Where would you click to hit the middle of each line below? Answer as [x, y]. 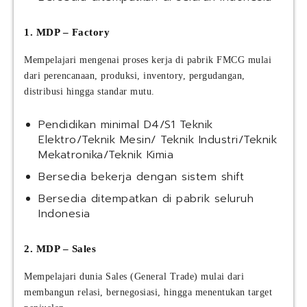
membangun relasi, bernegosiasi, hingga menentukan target [148, 293]
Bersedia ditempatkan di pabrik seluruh [146, 199]
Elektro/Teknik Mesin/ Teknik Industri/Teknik [158, 140]
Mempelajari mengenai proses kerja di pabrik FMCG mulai [148, 60]
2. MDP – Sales [60, 249]
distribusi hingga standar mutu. [89, 92]
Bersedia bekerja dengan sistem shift [141, 177]
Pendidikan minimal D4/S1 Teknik [126, 125]
